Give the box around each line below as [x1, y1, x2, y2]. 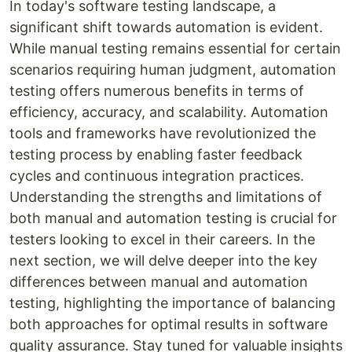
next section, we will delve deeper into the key [9, 252, 317, 269]
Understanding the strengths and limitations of [9, 189, 322, 206]
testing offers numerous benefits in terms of [9, 82, 304, 100]
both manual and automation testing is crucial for [9, 210, 337, 227]
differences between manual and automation [9, 273, 308, 291]
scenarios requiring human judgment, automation [9, 61, 336, 79]
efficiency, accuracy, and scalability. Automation [9, 104, 328, 121]
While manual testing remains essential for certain [9, 40, 341, 57]
